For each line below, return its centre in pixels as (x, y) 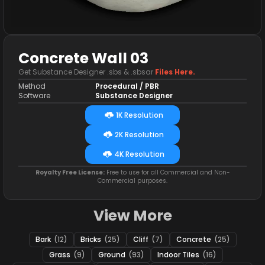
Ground (112, 255)
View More (132, 216)
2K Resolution (139, 134)
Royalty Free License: (70, 172)
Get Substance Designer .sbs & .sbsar (87, 72)
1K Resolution (139, 115)
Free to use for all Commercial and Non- (167, 172)
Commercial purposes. (132, 181)
